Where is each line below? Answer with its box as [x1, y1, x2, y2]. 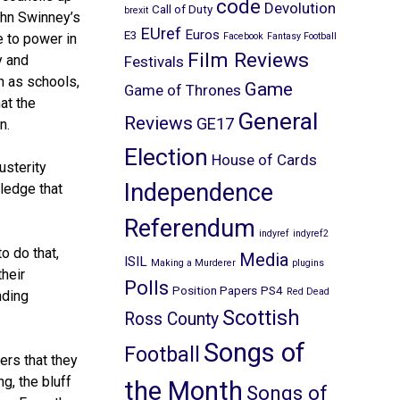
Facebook [222, 30, 263, 43]
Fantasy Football [266, 30, 337, 43]
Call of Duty [151, 2, 212, 17]
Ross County [123, 309, 219, 330]
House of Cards [211, 151, 317, 170]
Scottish [221, 305, 300, 331]
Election [123, 143, 208, 172]
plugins [291, 257, 324, 270]
